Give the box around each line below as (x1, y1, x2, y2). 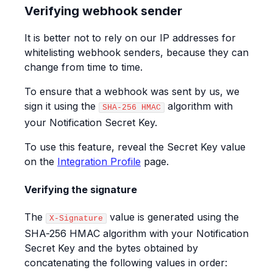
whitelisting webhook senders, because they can (24, 46, 249, 59)
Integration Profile (57, 155, 141, 168)
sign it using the (24, 100, 99, 113)
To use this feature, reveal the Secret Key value (24, 141, 246, 154)
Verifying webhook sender (24, 4, 182, 19)
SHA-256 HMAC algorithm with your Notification (24, 227, 249, 239)
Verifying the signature (24, 183, 137, 196)
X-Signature (49, 213, 103, 223)
